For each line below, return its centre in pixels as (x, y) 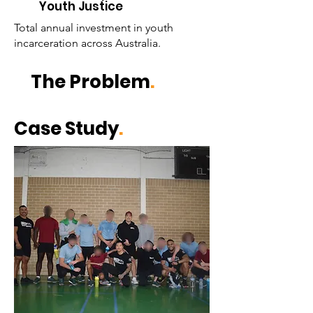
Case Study (66, 129)
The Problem (90, 82)
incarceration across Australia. (87, 43)
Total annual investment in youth (94, 28)
